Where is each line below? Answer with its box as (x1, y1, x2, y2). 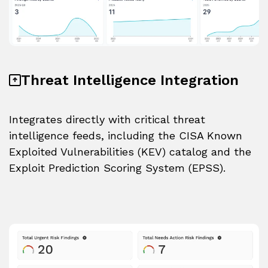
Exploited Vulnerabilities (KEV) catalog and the (9, 145, 251, 159)
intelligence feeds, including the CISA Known (9, 129, 242, 142)
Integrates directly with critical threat (9, 113, 205, 126)
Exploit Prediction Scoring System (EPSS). (9, 162, 229, 175)
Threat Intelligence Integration (21, 72, 239, 89)
